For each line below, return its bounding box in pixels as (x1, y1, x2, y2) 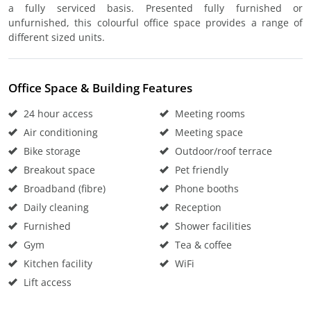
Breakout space (21, 163, 95, 176)
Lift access (21, 276, 72, 289)
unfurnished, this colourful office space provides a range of (8, 16, 303, 29)
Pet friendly (172, 163, 228, 176)
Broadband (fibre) (21, 182, 106, 195)
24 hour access (21, 107, 93, 120)
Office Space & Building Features (8, 80, 192, 96)
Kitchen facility (21, 257, 92, 270)
